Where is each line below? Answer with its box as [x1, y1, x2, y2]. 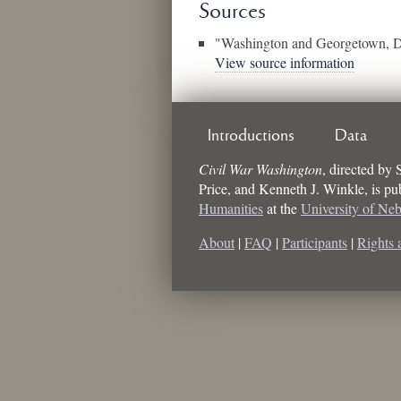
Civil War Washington [199, 158, 322, 178]
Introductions [208, 126, 294, 145]
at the [263, 198, 301, 218]
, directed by [322, 158, 396, 178]
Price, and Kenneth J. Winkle [199, 178, 364, 198]
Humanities [199, 198, 263, 218]
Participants [282, 232, 347, 252]
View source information [214, 52, 354, 72]
